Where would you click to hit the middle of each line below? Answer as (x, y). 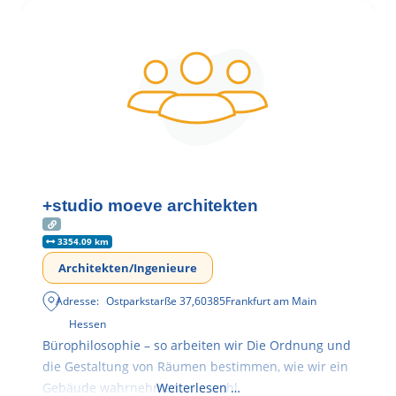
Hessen (88, 324)
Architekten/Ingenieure (128, 268)
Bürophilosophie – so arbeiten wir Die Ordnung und (197, 346)
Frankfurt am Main (271, 301)
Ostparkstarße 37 (149, 301)
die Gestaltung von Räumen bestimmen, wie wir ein (195, 367)
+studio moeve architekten (150, 205)
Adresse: (78, 301)
